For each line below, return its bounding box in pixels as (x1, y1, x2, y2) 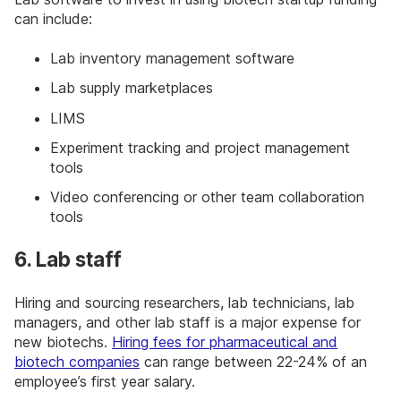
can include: (14, 9, 92, 28)
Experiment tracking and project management (50, 138, 350, 157)
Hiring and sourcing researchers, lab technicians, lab (14, 293, 354, 311)
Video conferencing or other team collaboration (50, 188, 364, 207)
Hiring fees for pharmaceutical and (112, 332, 337, 351)
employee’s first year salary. (14, 371, 195, 390)
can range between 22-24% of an (140, 352, 367, 371)
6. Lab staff (14, 247, 122, 272)
